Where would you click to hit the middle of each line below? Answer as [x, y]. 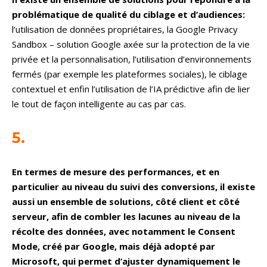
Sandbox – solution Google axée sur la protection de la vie [131, 44]
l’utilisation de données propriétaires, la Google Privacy [125, 30]
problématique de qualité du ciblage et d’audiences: [128, 15]
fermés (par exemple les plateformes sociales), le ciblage [130, 74]
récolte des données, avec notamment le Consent [124, 232]
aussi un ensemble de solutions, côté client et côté [126, 202]
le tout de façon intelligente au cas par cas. [99, 104]
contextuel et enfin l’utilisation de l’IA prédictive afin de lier [131, 89]
